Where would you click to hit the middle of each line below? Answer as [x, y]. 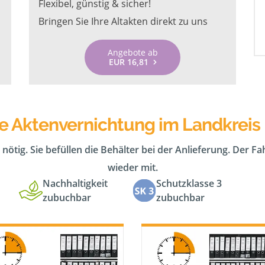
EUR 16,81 [128, 62]
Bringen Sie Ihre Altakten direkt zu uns [123, 21]
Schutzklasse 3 [189, 183]
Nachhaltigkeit [75, 183]
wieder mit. [132, 167]
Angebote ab [132, 52]
